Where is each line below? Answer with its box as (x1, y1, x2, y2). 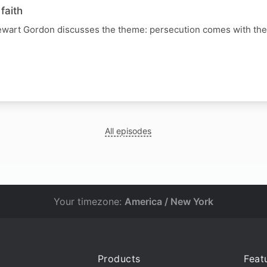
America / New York (125, 195, 213, 207)
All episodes (105, 125, 152, 136)
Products (97, 253, 141, 265)
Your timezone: (54, 195, 125, 207)
